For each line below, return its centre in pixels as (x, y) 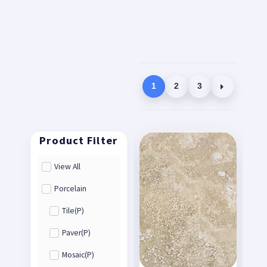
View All (68, 167)
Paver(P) (76, 233)
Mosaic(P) (78, 255)
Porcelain (71, 189)
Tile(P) (73, 211)
